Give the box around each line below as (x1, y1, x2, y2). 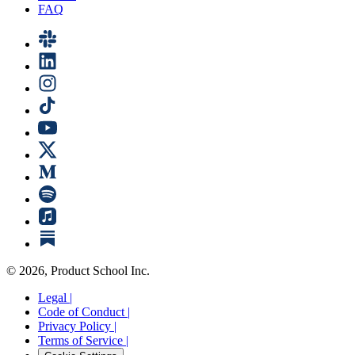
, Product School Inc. (44, 263, 150, 277)
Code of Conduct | (38, 304, 130, 319)
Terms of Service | (38, 333, 128, 347)
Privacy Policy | (38, 319, 116, 333)
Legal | (38, 290, 72, 304)
